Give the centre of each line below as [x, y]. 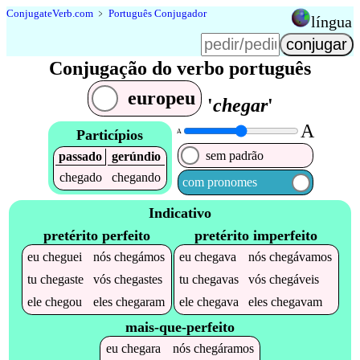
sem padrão [235, 155]
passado [80, 156]
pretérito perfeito [96, 235]
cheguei [63, 256]
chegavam [297, 301]
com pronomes [219, 182]
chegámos [140, 256]
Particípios [110, 135]
